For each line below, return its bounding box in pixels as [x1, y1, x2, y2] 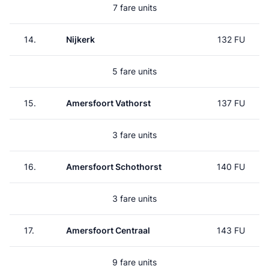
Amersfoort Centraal [66, 225, 150, 235]
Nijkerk [66, 34, 95, 44]
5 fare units [112, 66, 157, 76]
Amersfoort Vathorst [66, 98, 151, 108]
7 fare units [112, 2, 157, 13]
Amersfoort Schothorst [66, 162, 162, 172]
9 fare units [112, 257, 157, 267]
